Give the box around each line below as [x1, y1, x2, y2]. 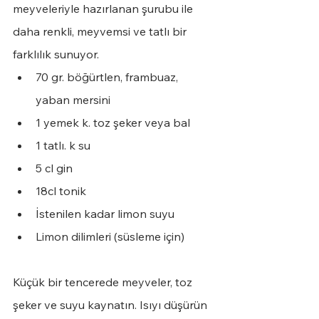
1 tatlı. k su [36, 138, 90, 153]
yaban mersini [36, 93, 110, 108]
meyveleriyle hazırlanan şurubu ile [13, 1, 196, 16]
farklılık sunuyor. [13, 47, 102, 62]
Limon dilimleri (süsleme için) [36, 229, 184, 244]
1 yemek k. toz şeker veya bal [36, 115, 190, 130]
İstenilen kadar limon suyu [36, 206, 174, 221]
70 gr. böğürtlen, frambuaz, [36, 70, 181, 85]
